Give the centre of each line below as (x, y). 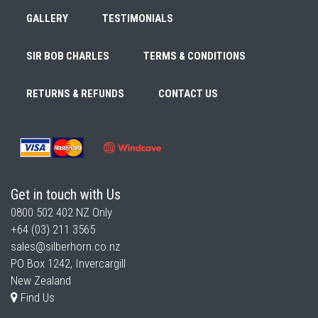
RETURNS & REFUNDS (75, 94)
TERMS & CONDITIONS (194, 56)
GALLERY (47, 18)
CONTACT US (188, 94)
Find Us (36, 297)
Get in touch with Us (66, 194)
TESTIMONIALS (138, 18)
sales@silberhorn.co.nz (65, 246)
